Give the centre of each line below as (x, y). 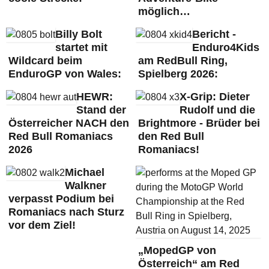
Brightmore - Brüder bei (199, 123)
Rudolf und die (217, 110)
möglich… (164, 11)
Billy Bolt (79, 34)
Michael (85, 172)
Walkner (86, 185)
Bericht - (214, 34)
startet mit (81, 47)
